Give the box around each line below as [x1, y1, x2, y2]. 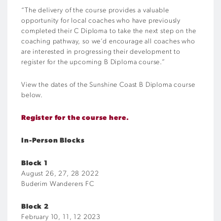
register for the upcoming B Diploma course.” [21, 58, 165, 66]
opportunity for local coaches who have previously [21, 17, 181, 25]
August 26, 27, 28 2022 [21, 170, 99, 178]
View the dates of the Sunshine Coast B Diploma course [21, 81, 195, 89]
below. [21, 91, 43, 99]
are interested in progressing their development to [21, 48, 181, 56]
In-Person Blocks [21, 137, 85, 145]
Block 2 [21, 203, 49, 211]
